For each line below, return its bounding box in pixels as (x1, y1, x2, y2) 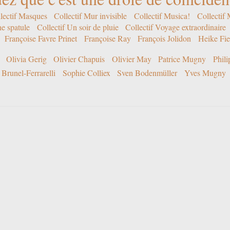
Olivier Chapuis (53, 53, 105, 64)
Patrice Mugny (158, 53, 206, 64)
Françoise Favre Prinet (4, 32, 77, 44)
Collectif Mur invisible (54, 10, 127, 21)
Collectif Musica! (133, 10, 190, 21)
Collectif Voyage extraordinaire (125, 21, 226, 32)
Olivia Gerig (6, 53, 47, 64)
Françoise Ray (84, 32, 131, 44)
